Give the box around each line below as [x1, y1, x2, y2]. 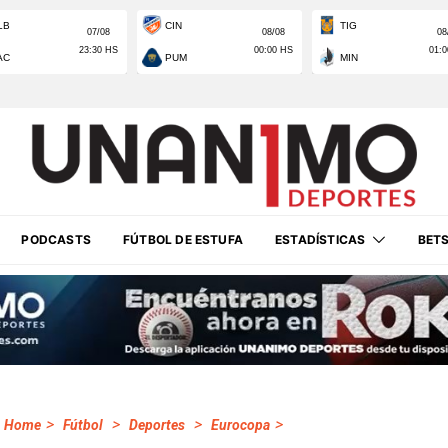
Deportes [129, 417, 185, 433]
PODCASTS [21, 232, 91, 247]
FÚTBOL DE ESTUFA [122, 232, 244, 247]
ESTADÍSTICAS [275, 232, 366, 247]
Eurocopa [211, 417, 270, 433]
